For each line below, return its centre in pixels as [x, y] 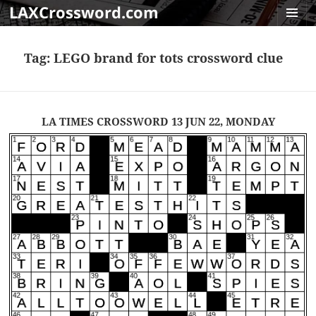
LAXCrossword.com [84, 12]
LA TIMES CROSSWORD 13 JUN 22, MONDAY [158, 122]
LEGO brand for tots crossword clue [169, 58]
